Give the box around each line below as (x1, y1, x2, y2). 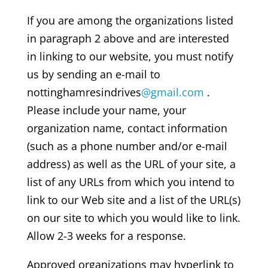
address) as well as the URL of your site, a (26, 156, 236, 171)
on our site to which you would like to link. (26, 210, 240, 225)
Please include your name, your (26, 102, 186, 117)
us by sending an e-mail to (26, 66, 160, 81)
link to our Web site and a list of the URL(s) (26, 192, 240, 207)
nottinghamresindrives (26, 84, 141, 99)
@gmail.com (141, 84, 204, 99)
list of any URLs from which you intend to (26, 174, 234, 189)
